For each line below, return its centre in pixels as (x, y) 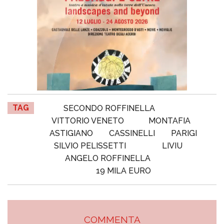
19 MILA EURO (123, 171)
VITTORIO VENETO (87, 121)
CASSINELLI (132, 133)
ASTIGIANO (71, 133)
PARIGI (184, 133)
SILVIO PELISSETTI (90, 146)
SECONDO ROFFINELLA (109, 108)
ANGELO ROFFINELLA (107, 158)
